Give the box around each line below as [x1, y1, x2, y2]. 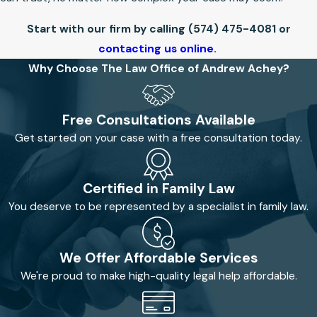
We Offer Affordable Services [59, 249, 258, 267]
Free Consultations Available [62, 110, 255, 129]
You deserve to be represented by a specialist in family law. [8, 200, 309, 214]
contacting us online [98, 41, 214, 56]
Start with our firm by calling [26, 21, 188, 36]
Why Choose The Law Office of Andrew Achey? [28, 61, 289, 76]
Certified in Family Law [82, 180, 235, 198]
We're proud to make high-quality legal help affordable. [20, 269, 297, 284]
